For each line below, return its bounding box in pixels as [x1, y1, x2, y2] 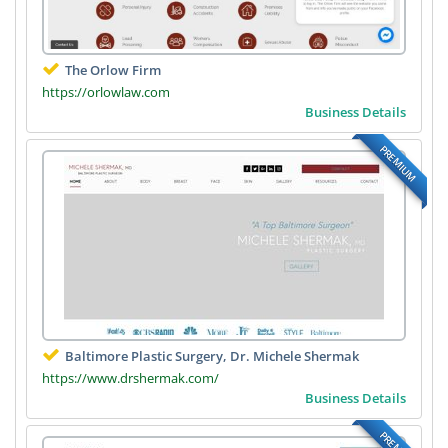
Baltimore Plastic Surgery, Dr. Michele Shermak [65, 346, 359, 365]
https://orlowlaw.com [42, 82, 170, 101]
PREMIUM [376, 141, 420, 184]
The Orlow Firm [65, 60, 161, 79]
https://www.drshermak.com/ [42, 368, 219, 387]
